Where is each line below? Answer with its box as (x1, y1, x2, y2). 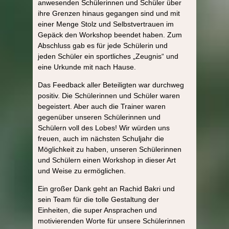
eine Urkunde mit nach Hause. (38, 62, 138, 71)
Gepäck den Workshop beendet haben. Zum (38, 30, 182, 39)
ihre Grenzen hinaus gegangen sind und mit (38, 9, 180, 17)
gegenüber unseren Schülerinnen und (38, 112, 161, 121)
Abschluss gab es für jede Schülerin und (38, 41, 168, 50)
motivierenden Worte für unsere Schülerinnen (38, 216, 185, 225)
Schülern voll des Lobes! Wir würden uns (38, 123, 170, 132)
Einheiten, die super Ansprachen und (38, 205, 157, 214)
